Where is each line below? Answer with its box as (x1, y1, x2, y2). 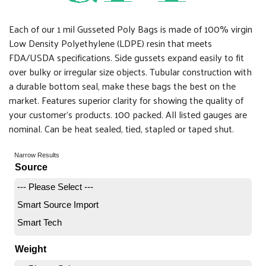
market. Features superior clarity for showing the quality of (9, 91, 243, 109)
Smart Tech (17, 217, 62, 227)
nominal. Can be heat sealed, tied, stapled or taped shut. (9, 120, 234, 137)
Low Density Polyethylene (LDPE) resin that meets (9, 34, 212, 52)
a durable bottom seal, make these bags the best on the (9, 77, 236, 94)
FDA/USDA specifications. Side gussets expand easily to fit (9, 49, 244, 66)
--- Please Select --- (17, 182, 94, 192)
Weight (15, 244, 46, 254)
